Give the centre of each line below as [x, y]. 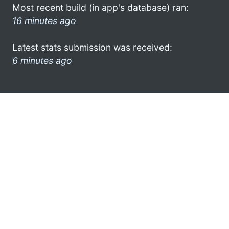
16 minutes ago [44, 20]
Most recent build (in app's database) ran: [100, 7]
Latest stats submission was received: [92, 47]
